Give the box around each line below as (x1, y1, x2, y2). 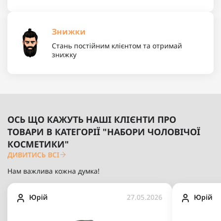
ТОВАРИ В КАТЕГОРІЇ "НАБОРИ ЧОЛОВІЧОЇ (7, 125, 200, 138)
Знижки (52, 26, 86, 37)
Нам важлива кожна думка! (7, 166, 100, 176)
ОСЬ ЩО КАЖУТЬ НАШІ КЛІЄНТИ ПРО (7, 113, 176, 125)
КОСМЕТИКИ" (7, 138, 69, 150)
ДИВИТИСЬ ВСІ (7, 149, 59, 159)
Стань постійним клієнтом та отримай (52, 40, 182, 50)
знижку (52, 49, 76, 59)
